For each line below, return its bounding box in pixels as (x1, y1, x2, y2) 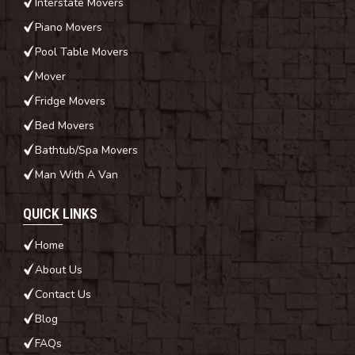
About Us (35, 261, 82, 277)
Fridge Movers (35, 93, 105, 109)
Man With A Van (35, 166, 118, 182)
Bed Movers (35, 117, 94, 133)
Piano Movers (35, 19, 102, 35)
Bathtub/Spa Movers (35, 142, 138, 158)
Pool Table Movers (35, 44, 128, 59)
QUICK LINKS (23, 204, 97, 222)
